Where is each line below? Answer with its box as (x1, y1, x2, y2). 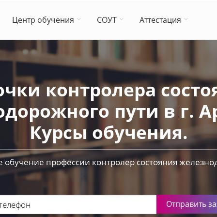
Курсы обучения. (29, 120, 188, 144)
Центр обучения (12, 15, 74, 25)
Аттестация (139, 15, 181, 25)
